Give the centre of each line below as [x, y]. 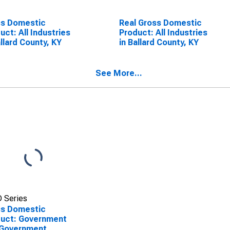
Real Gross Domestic [160, 23]
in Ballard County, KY [159, 42]
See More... [119, 73]
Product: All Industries [163, 33]
